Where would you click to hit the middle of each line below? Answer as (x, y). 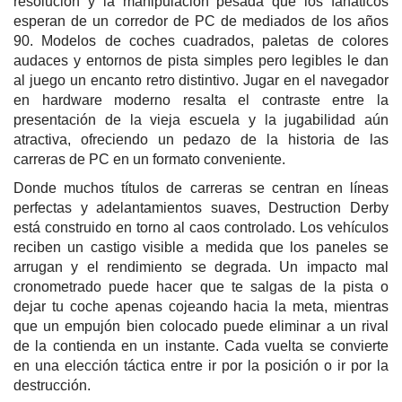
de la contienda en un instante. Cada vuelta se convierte (201, 346)
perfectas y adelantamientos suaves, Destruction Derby (201, 208)
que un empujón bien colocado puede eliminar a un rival (201, 327)
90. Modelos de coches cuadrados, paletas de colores (201, 41)
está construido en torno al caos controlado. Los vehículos (201, 228)
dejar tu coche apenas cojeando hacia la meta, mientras (201, 307)
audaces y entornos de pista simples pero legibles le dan (201, 61)
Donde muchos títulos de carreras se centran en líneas (201, 188)
